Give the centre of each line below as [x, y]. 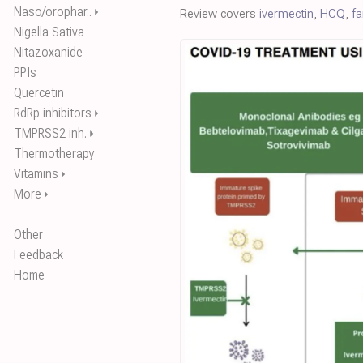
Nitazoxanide [48, 52]
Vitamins [36, 174]
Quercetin [39, 93]
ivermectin [286, 14]
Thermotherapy [54, 154]
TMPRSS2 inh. [50, 133]
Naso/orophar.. [53, 12]
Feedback [38, 255]
